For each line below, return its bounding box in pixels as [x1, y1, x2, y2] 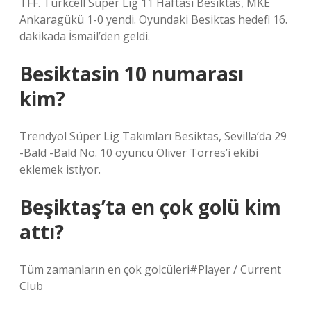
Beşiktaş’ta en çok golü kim [19, 194, 281, 220]
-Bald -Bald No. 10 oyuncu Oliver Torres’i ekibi [19, 145, 258, 160]
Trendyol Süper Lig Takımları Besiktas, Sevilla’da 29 [19, 128, 287, 144]
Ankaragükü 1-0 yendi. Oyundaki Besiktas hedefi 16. [19, 12, 287, 27]
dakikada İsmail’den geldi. [19, 28, 150, 44]
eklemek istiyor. [19, 162, 101, 177]
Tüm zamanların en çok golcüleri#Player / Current [19, 262, 281, 277]
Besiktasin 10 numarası [19, 60, 244, 87]
